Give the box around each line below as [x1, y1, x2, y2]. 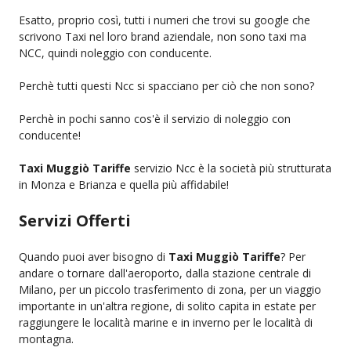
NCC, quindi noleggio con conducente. [19, 45, 212, 60]
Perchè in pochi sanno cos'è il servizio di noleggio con [19, 110, 291, 126]
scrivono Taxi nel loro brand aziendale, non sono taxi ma [19, 28, 306, 44]
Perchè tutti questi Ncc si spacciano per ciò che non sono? [19, 78, 314, 93]
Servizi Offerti [19, 209, 131, 231]
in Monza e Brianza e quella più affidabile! [19, 176, 229, 192]
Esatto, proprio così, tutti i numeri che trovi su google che [19, 12, 310, 27]
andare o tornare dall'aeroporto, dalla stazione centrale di [19, 265, 311, 280]
